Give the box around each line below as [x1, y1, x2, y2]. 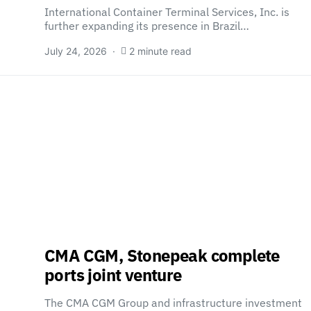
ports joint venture [44, 264, 182, 286]
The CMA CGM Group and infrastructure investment [44, 296, 302, 310]
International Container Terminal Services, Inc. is [44, 5, 289, 19]
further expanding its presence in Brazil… [44, 19, 249, 33]
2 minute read [129, 45, 192, 57]
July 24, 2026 [44, 45, 107, 57]
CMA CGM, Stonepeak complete [44, 244, 280, 267]
